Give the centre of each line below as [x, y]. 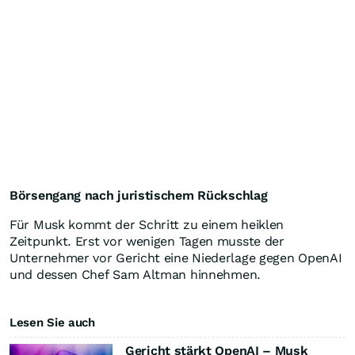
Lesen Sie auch [52, 323]
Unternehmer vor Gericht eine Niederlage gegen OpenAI [176, 258]
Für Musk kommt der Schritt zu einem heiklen [147, 225]
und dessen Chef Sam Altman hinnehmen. [135, 275]
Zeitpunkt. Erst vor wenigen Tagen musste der [147, 242]
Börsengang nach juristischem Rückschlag [139, 196]
